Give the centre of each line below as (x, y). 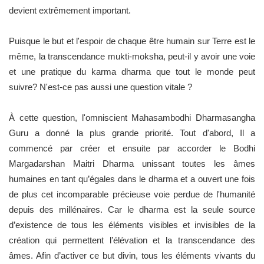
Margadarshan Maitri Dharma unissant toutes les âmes (132, 163)
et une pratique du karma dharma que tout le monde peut (132, 71)
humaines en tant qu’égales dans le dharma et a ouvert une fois (132, 179)
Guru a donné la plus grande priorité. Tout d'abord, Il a (132, 133)
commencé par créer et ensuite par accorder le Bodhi (132, 148)
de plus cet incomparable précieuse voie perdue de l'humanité (132, 194)
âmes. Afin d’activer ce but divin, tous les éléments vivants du (132, 255)
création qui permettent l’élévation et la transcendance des (132, 240)
